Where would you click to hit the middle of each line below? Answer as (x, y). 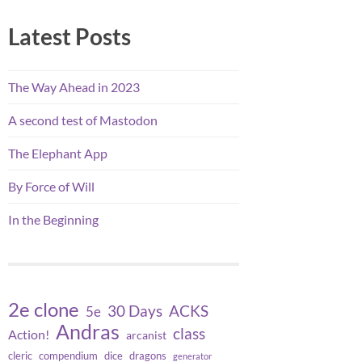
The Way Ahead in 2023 (74, 86)
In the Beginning (53, 219)
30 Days (135, 311)
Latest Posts (69, 36)
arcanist (146, 336)
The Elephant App (58, 153)
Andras (88, 332)
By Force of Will (51, 186)
